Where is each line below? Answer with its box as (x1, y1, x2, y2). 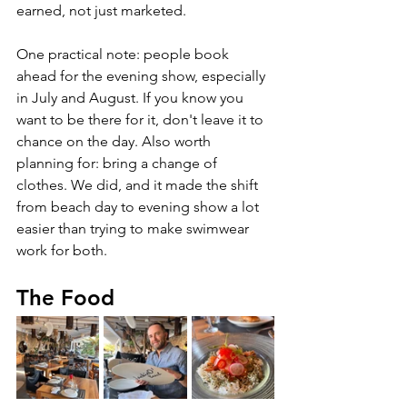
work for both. (16, 242, 107, 260)
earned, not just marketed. (16, 2, 186, 20)
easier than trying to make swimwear (16, 220, 253, 238)
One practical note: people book (16, 45, 233, 64)
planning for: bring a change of (16, 154, 221, 173)
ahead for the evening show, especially (16, 67, 269, 85)
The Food (16, 284, 114, 312)
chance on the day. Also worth (16, 133, 214, 151)
